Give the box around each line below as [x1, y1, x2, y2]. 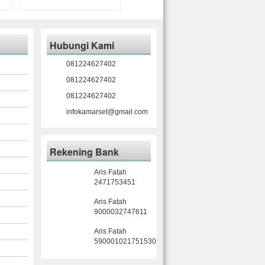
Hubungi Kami [49, 38, 114, 52]
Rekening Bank [49, 145, 119, 159]
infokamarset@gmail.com [66, 108, 148, 116]
